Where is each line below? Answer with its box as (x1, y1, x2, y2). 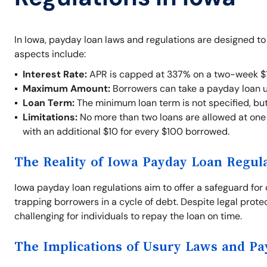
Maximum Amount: (23, 82, 110, 95)
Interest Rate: (23, 68, 87, 80)
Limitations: (23, 111, 77, 123)
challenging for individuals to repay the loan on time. (14, 210, 242, 222)
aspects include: (14, 48, 86, 60)
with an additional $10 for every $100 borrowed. (23, 125, 229, 138)
